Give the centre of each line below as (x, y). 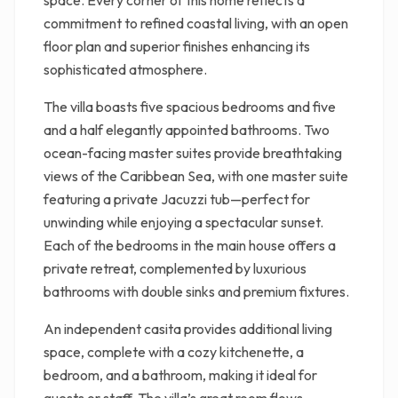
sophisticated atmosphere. (125, 69)
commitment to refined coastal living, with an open (196, 23)
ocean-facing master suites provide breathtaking (193, 153)
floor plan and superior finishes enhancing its (177, 46)
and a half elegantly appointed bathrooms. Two (187, 130)
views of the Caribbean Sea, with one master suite (196, 176)
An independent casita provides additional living (188, 329)
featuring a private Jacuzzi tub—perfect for (177, 199)
